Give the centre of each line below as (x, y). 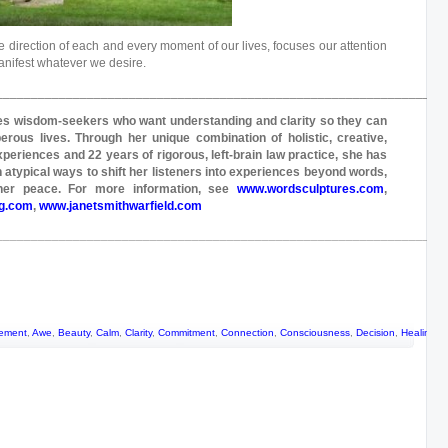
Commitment (186, 332)
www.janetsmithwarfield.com (120, 206)
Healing (418, 332)
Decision (375, 332)
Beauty (74, 332)
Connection (247, 332)
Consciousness (315, 332)
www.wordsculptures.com (310, 189)
